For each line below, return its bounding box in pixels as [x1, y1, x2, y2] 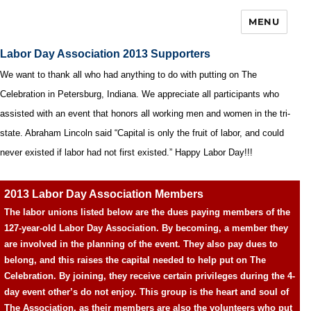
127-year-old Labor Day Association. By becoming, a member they [4, 223, 288, 233]
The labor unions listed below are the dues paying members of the [4, 207, 290, 217]
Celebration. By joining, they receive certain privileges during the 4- [4, 271, 295, 281]
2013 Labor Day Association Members [4, 188, 203, 200]
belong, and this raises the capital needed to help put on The [4, 255, 266, 265]
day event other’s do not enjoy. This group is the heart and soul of [4, 287, 289, 297]
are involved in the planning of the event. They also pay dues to [4, 239, 278, 249]
